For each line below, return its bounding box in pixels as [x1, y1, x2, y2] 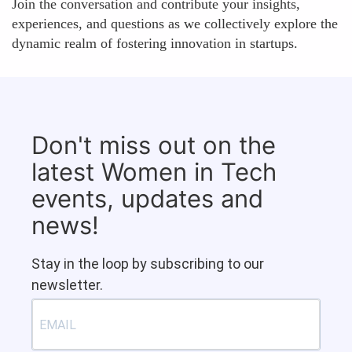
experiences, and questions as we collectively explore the [12, 16, 338, 31]
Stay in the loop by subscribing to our [31, 255, 264, 272]
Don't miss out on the [31, 130, 276, 159]
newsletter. [31, 277, 103, 293]
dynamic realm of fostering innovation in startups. [12, 35, 298, 51]
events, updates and [31, 184, 263, 213]
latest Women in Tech [31, 157, 277, 186]
